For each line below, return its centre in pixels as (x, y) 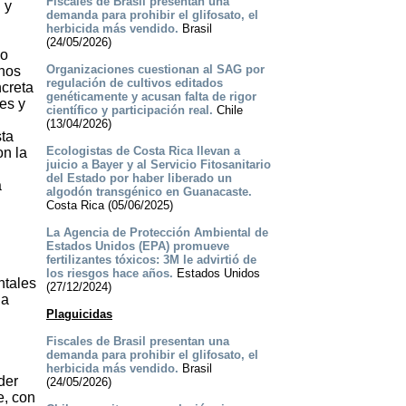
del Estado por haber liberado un (139, 179)
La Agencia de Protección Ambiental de (157, 233)
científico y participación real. (129, 111)
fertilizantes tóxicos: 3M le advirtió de (151, 260)
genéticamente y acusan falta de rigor (151, 97)
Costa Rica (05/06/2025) (109, 206)
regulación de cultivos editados (134, 83)
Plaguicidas (79, 314)
